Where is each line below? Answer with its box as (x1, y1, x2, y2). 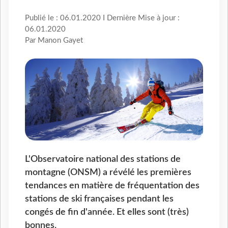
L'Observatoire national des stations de (25, 154, 181, 163)
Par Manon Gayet (25, 37, 83, 45)
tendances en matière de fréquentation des (25, 181, 199, 190)
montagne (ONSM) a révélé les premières (25, 167, 191, 177)
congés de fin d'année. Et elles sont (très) (25, 207, 189, 216)
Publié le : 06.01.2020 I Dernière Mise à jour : (25, 14, 180, 22)
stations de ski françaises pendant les (25, 194, 174, 203)
